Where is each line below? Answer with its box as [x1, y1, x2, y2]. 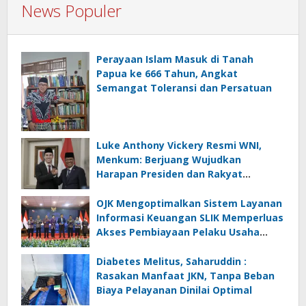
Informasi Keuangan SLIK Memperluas [96, 210, 283, 224]
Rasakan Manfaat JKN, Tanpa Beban [96, 268, 275, 282]
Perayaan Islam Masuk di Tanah [96, 53, 253, 66]
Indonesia [96, 181, 144, 195]
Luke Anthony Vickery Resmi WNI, [96, 138, 262, 152]
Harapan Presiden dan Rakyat [96, 167, 242, 180]
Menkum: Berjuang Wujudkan [96, 152, 241, 166]
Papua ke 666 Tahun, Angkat [96, 67, 238, 81]
